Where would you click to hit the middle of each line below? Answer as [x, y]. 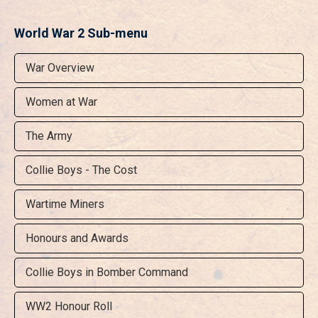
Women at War [61, 102]
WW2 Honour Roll [69, 306]
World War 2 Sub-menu [81, 33]
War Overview [60, 68]
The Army [49, 136]
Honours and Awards [77, 238]
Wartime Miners [65, 204]
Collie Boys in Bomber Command [107, 272]
